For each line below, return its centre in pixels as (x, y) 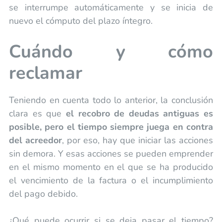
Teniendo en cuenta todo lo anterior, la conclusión (111, 100)
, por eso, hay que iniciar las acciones (138, 140)
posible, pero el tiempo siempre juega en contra (111, 127)
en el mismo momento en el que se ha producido (111, 167)
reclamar (45, 73)
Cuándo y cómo (111, 52)
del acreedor (35, 140)
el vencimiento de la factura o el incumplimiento (111, 180)
